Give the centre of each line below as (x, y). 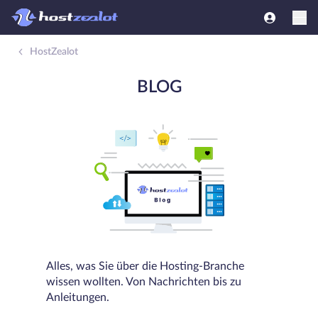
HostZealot (54, 52)
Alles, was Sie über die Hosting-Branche (145, 266)
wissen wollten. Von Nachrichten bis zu (144, 281)
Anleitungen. (78, 297)
